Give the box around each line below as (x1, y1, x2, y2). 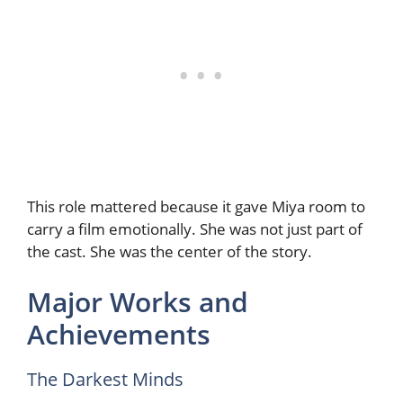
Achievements (27, 315, 210, 353)
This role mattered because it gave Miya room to (27, 196, 365, 218)
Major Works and (27, 282, 248, 320)
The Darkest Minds (27, 366, 184, 391)
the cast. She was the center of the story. (27, 241, 312, 263)
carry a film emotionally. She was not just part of (27, 219, 363, 240)
